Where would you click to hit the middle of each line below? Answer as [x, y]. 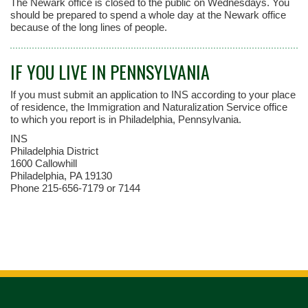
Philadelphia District [54, 151]
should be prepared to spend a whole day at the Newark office [148, 15]
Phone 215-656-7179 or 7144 [75, 188]
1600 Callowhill [44, 163]
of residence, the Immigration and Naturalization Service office [149, 107]
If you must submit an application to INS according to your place [153, 95]
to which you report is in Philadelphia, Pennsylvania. [126, 119]
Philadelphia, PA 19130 [61, 176]
